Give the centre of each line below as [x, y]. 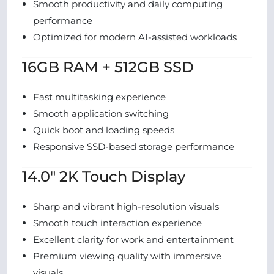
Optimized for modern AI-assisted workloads [135, 37]
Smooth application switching [101, 113]
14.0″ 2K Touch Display [104, 176]
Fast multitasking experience [99, 97]
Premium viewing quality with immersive [127, 256]
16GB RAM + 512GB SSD [108, 67]
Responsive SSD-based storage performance [134, 146]
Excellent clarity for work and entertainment [133, 239]
